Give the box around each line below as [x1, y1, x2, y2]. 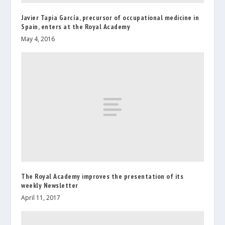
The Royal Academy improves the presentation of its [21, 172, 184, 181]
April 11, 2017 [21, 193, 61, 202]
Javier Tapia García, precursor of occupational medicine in [21, 13, 199, 23]
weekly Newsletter [21, 181, 78, 190]
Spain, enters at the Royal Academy [21, 22, 131, 32]
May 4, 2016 [21, 35, 55, 44]
